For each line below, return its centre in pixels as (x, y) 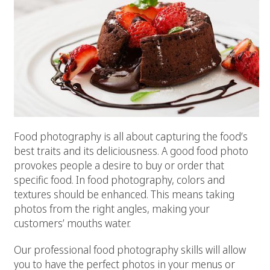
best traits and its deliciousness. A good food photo (131, 150)
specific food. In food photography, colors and (119, 179)
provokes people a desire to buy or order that (119, 165)
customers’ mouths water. (72, 223)
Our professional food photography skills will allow (130, 249)
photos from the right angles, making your (112, 208)
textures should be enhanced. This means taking (124, 194)
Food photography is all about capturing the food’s (131, 136)
